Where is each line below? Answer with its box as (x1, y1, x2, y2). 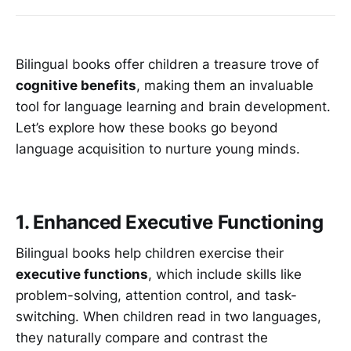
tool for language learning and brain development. (16, 99, 331, 115)
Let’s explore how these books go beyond (16, 120, 278, 136)
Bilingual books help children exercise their (16, 245, 284, 262)
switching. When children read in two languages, (16, 309, 321, 325)
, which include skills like (148, 266, 302, 283)
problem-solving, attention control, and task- (16, 288, 297, 304)
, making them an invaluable (136, 78, 313, 94)
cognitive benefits (16, 78, 136, 94)
